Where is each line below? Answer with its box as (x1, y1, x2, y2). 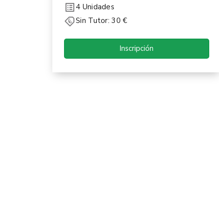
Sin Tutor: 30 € (76, 16, 128, 26)
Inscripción (119, 43, 154, 53)
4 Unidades (76, 2, 114, 12)
